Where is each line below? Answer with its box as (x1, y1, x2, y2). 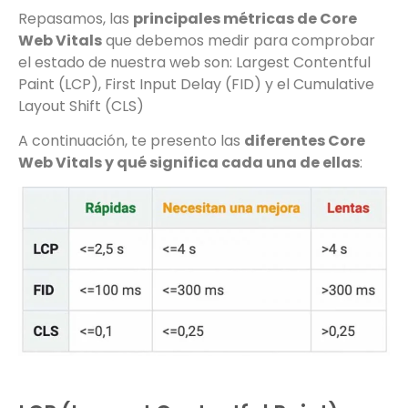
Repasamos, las (18, 7, 133, 29)
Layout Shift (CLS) (18, 95, 144, 117)
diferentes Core (244, 129, 365, 151)
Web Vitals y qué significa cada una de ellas (18, 151, 360, 173)
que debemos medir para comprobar (102, 29, 375, 51)
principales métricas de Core (133, 7, 357, 29)
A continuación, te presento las (18, 129, 244, 151)
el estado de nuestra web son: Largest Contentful (18, 51, 371, 73)
